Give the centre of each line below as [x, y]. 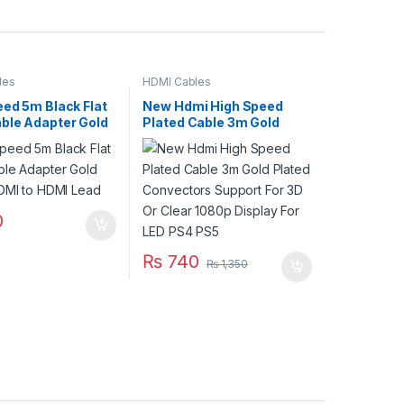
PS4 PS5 [170, 188]
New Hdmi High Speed [213, 106]
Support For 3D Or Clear [218, 155]
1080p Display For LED [213, 171]
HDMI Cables [177, 81]
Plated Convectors [203, 139]
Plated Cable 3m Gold [211, 123]
